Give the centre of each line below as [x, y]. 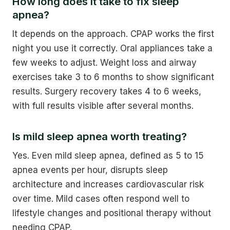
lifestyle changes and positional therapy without [112, 213]
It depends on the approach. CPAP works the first [113, 34]
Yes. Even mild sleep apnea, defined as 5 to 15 [108, 156]
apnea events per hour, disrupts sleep [90, 170]
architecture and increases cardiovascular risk [108, 185]
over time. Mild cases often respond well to [101, 199]
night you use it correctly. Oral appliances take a [112, 49]
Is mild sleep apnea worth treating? [100, 136]
